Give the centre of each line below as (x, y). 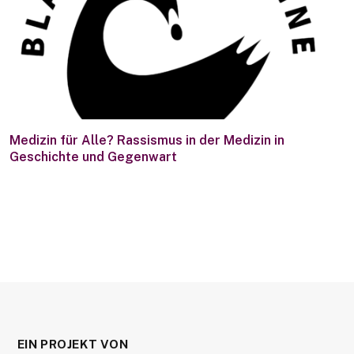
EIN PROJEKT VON (73, 345)
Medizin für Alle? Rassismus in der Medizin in (147, 141)
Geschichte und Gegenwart (94, 157)
